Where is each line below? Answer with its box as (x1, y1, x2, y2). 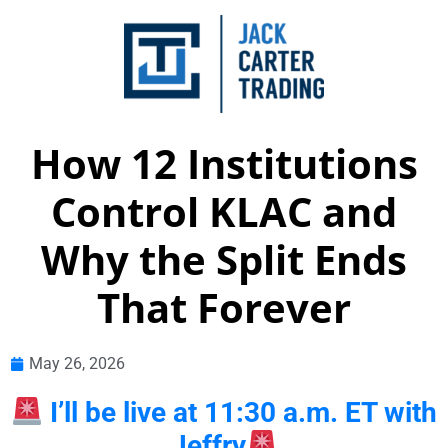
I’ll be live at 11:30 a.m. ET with (42, 396, 437, 430)
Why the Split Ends (41, 232, 407, 288)
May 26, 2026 (29, 354, 125, 374)
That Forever (97, 280, 351, 336)
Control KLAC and (51, 184, 397, 240)
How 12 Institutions (30, 136, 418, 192)
